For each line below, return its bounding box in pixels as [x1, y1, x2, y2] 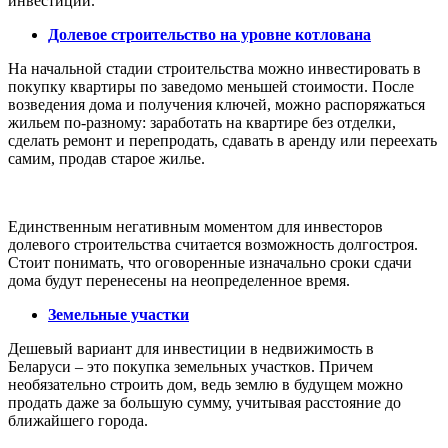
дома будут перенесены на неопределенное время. [8, 271, 350, 289]
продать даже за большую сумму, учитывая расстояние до [8, 393, 401, 411]
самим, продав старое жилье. [8, 149, 205, 167]
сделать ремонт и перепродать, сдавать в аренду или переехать [8, 131, 437, 149]
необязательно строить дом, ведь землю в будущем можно [8, 375, 403, 393]
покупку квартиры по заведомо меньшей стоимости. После [8, 77, 414, 95]
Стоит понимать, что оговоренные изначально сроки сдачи [8, 253, 412, 271]
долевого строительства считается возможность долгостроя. [8, 235, 418, 253]
